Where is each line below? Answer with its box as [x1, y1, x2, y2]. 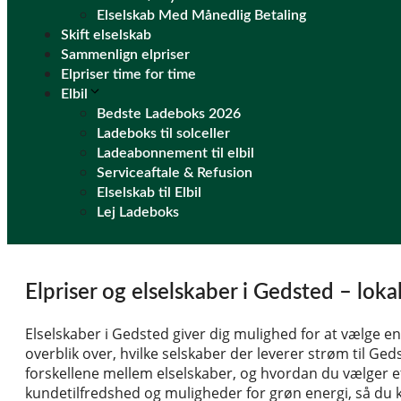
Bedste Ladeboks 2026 [97, 107, 241, 121]
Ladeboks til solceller [97, 126, 230, 141]
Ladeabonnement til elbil [97, 146, 254, 160]
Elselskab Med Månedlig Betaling [97, 8, 306, 22]
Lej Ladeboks [97, 205, 179, 219]
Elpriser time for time [61, 67, 196, 81]
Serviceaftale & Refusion [97, 166, 252, 180]
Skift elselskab [61, 28, 151, 42]
